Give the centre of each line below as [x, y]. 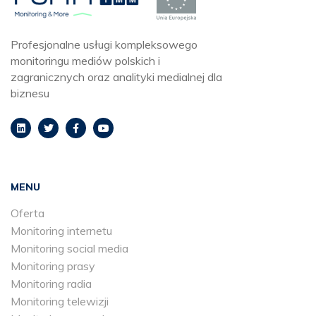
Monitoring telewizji [60, 302]
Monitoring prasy [53, 266]
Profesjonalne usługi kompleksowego [104, 45]
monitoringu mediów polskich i [85, 61]
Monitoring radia [51, 284]
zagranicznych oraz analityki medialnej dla [116, 77]
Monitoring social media [69, 249]
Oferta [28, 213]
